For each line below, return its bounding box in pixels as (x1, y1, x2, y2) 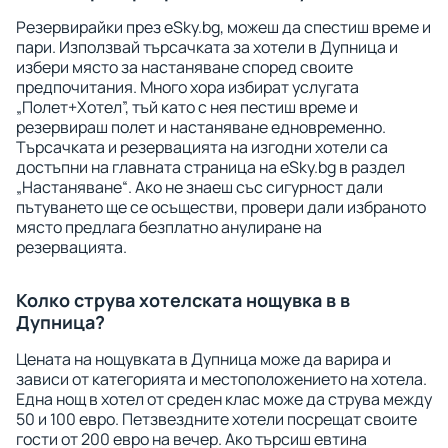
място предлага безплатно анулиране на (16, 216, 322, 238)
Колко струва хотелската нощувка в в (16, 288, 350, 312)
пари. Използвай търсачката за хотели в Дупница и (16, 36, 398, 58)
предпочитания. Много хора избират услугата (16, 76, 359, 98)
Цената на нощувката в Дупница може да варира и (16, 348, 391, 370)
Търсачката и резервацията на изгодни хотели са (16, 136, 388, 158)
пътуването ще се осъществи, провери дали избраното (16, 196, 426, 218)
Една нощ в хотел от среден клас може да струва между (16, 388, 432, 410)
